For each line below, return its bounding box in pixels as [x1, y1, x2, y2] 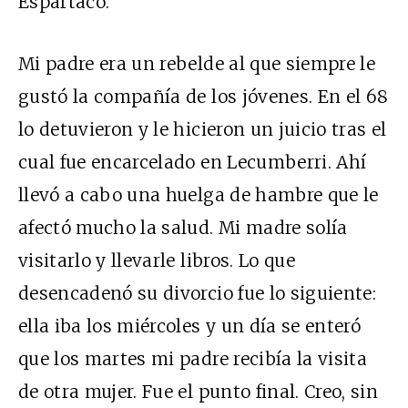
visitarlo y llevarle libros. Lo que [18, 249, 295, 271]
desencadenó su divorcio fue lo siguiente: [18, 281, 377, 304]
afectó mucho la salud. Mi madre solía [18, 216, 348, 239]
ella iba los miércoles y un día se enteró [18, 314, 362, 337]
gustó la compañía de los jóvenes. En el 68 [18, 85, 389, 107]
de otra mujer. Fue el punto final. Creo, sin [18, 380, 379, 403]
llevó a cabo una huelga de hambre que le [18, 183, 379, 206]
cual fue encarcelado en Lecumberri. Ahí [18, 150, 367, 173]
